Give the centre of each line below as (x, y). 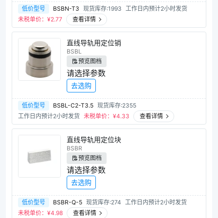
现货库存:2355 (117, 105)
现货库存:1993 (102, 9)
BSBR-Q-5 (68, 202)
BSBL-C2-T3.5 (73, 105)
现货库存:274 (104, 202)
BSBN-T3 (66, 9)
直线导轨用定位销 (94, 43)
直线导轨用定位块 (94, 139)
